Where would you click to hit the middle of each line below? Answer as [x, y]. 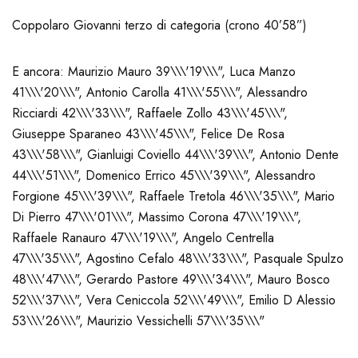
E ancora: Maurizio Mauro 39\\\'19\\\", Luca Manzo [154, 72]
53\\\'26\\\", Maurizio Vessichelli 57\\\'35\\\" [138, 321]
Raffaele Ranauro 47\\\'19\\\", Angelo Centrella [143, 238]
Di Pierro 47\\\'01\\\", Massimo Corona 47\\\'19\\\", [157, 217]
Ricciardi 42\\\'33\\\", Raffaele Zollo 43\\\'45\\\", [150, 113]
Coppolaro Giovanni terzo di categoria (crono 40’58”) [159, 26]
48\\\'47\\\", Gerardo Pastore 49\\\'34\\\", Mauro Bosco [171, 280]
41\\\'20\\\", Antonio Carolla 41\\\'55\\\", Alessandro [160, 93]
